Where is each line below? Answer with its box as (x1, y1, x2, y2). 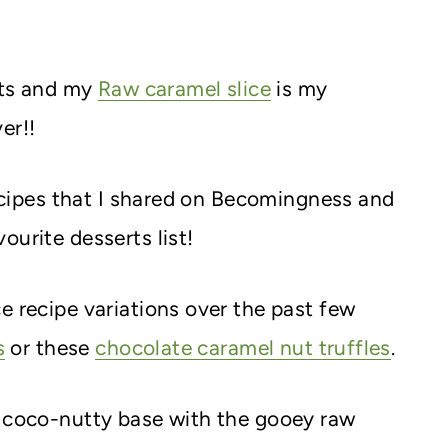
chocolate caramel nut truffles (95, 334, 391, 360)
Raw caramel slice (97, 75, 271, 101)
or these (5, 334, 96, 360)
